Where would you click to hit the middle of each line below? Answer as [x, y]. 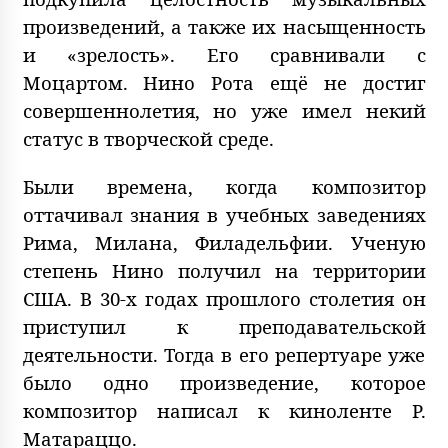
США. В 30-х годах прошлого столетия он [224, 299]
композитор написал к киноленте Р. [224, 411]
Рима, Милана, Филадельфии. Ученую [224, 243]
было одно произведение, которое [224, 383]
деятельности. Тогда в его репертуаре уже [224, 355]
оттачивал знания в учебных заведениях [224, 215]
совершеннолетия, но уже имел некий [224, 111]
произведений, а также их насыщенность [224, 27]
